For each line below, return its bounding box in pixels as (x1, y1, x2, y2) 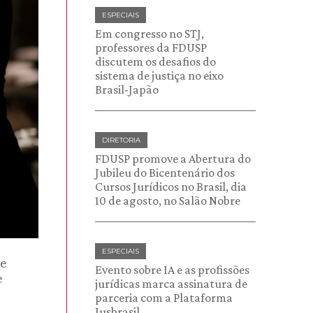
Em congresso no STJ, (95, 27, 204, 41)
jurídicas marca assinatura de (95, 277, 247, 291)
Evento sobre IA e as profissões (95, 263, 249, 277)
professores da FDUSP (95, 41, 207, 54)
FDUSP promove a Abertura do (95, 152, 251, 166)
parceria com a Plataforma (95, 291, 233, 305)
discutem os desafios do (95, 54, 216, 68)
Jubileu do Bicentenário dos (95, 166, 235, 180)
